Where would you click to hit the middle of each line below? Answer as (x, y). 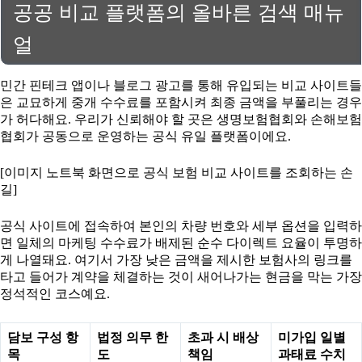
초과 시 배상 (223, 338)
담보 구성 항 (43, 338)
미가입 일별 (312, 338)
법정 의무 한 (133, 338)
